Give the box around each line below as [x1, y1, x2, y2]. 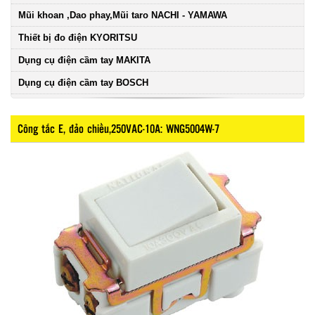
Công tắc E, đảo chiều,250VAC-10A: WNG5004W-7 [18, 120, 219, 136]
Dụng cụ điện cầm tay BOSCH [18, 77, 148, 88]
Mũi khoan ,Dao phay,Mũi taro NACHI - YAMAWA [18, 9, 227, 20]
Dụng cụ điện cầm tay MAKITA [18, 54, 150, 65]
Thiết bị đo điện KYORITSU [18, 32, 137, 43]
